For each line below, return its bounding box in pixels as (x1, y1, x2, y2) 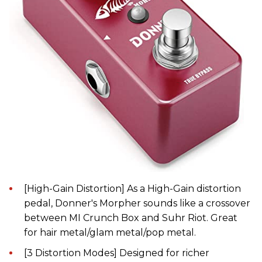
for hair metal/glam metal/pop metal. (24, 227, 196, 238)
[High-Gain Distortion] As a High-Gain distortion (24, 183, 241, 194)
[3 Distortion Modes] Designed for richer (24, 247, 209, 258)
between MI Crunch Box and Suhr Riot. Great (24, 212, 237, 223)
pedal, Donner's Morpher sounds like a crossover (24, 198, 250, 209)
